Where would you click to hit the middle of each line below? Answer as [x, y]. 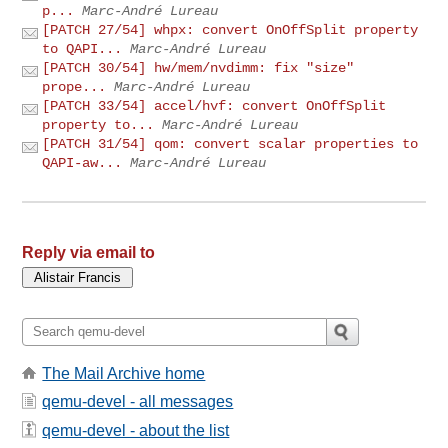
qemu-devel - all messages [138, 402]
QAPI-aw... [82, 162]
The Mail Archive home [124, 373]
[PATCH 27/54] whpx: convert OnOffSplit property [230, 29]
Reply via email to [89, 252]
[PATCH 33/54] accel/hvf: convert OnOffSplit [214, 105]
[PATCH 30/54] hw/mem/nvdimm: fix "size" [198, 67]
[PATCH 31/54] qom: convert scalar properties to [230, 143]
